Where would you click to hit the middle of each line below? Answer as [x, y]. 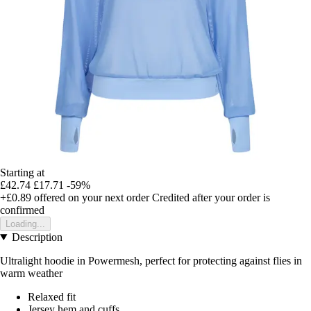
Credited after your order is [211, 198]
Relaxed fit [52, 297]
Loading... [25, 224]
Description [37, 237]
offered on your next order [90, 198]
